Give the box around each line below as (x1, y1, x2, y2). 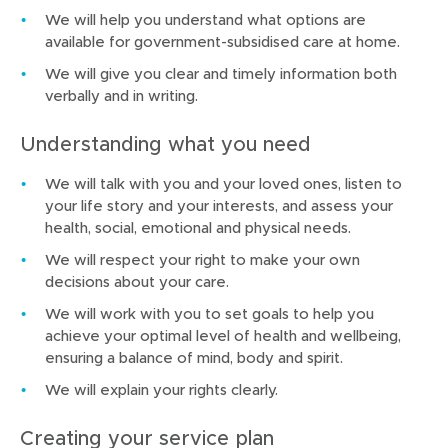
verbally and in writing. (45, 86, 198, 104)
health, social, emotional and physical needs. (45, 218, 351, 236)
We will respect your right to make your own (45, 250, 360, 268)
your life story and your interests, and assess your (45, 196, 393, 214)
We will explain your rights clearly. (45, 380, 278, 398)
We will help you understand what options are (45, 10, 366, 28)
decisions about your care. (45, 272, 229, 290)
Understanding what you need (20, 132, 311, 155)
